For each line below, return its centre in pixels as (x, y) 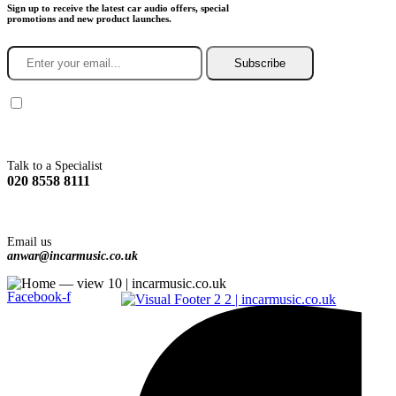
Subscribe (260, 63)
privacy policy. (329, 103)
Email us (29, 241)
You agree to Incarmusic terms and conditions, (156, 103)
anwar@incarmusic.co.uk (72, 255)
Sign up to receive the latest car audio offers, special (118, 8)
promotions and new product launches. (89, 18)
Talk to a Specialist (55, 165)
